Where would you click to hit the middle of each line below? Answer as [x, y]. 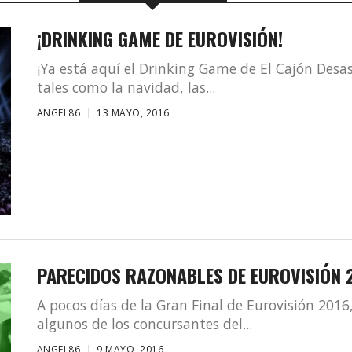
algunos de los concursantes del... [144, 324]
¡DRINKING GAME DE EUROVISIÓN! [159, 38]
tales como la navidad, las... [126, 87]
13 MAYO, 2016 [133, 113]
